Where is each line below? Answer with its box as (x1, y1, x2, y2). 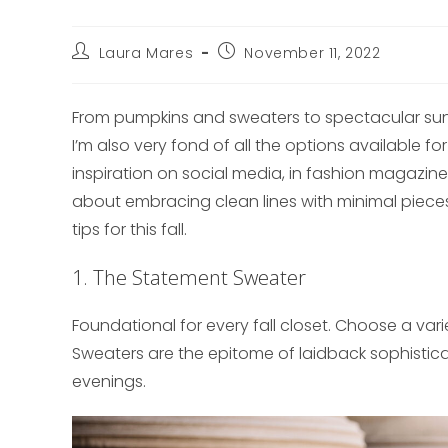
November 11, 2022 (244, 43, 381, 64)
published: (216, 59, 293, 80)
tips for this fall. (72, 218, 187, 242)
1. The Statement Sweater (72, 264, 306, 292)
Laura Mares (98, 43, 194, 64)
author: (71, 59, 126, 80)
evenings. (72, 370, 146, 394)
